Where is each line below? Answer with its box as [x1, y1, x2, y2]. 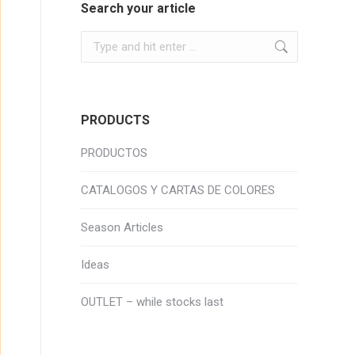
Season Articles [81, 220, 163, 235]
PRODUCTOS [81, 146, 147, 160]
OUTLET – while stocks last [81, 295, 223, 309]
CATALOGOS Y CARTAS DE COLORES [81, 183, 275, 197]
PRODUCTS [81, 113, 150, 128]
